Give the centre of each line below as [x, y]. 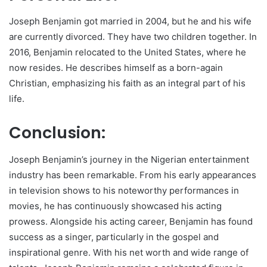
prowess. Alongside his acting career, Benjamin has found [131, 221]
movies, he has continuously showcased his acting [115, 206]
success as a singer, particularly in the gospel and [114, 237]
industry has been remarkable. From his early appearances [133, 175]
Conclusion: [57, 133]
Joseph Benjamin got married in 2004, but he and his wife [130, 21]
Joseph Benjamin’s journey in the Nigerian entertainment [129, 159]
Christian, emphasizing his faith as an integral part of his [127, 83]
